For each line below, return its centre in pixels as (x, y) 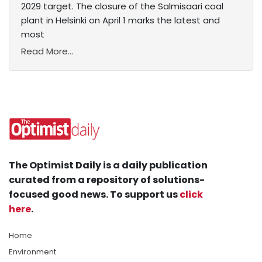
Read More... (47, 51)
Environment (32, 252)
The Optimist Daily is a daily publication (108, 166)
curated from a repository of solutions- (107, 180)
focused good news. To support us (94, 195)
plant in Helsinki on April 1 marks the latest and (120, 20)
